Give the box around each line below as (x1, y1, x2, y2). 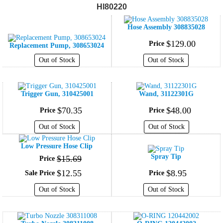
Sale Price (25, 169, 55, 177)
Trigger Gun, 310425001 (20, 90, 94, 98)
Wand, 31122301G (139, 90, 194, 98)
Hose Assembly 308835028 (127, 23, 205, 31)
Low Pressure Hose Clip (21, 142, 93, 150)
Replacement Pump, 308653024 (9, 42, 104, 50)
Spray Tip (151, 153, 181, 161)
